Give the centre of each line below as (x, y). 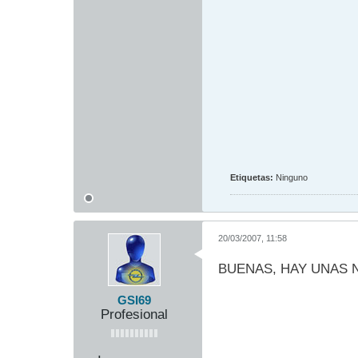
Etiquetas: (252, 177)
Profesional (134, 314)
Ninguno (292, 177)
